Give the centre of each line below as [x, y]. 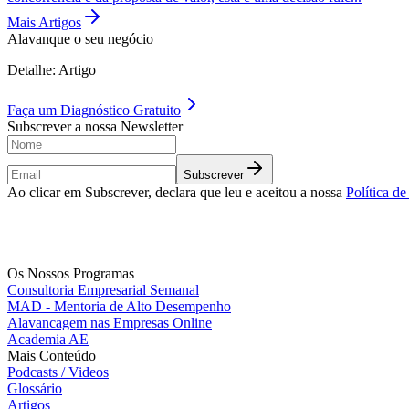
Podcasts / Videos [58, 372]
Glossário [35, 389]
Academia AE [48, 340]
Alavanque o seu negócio [80, 39]
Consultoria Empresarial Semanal [103, 290]
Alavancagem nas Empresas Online [110, 323]
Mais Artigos [44, 23]
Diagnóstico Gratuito [121, 110]
